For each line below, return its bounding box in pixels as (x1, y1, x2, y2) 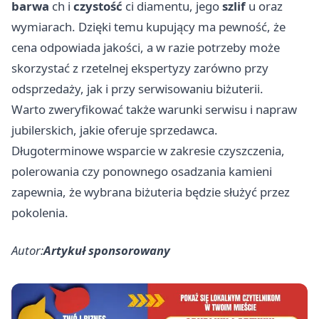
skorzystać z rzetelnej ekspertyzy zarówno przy (11, 59, 268, 76)
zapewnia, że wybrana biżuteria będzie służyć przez (11, 183, 290, 200)
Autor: (11, 241, 43, 258)
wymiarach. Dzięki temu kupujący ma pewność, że (11, 18, 286, 35)
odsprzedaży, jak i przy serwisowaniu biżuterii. (11, 80, 263, 97)
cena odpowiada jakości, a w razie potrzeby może (11, 38, 280, 56)
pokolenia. (11, 204, 68, 221)
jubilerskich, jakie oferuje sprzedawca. (11, 121, 218, 138)
